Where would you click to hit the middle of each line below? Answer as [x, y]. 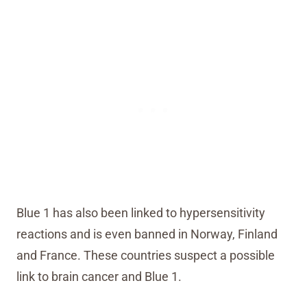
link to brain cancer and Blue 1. [99, 277]
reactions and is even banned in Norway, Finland [147, 234]
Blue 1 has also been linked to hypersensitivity [141, 213]
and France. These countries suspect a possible [146, 255]
